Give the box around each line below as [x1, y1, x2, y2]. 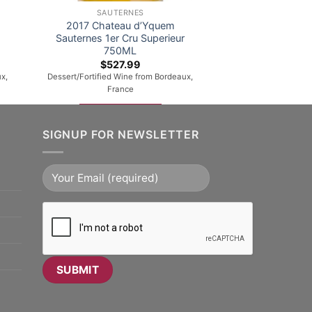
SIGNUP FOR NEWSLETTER [42, 127, 199, 142]
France [107, 84, 134, 94]
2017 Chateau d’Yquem [65, 19, 175, 32]
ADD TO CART [90, 109, 150, 119]
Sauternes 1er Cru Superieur [56, 32, 185, 45]
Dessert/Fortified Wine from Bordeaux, [47, 71, 194, 81]
